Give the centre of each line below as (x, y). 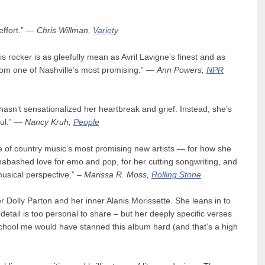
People (86, 122)
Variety (106, 31)
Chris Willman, (65, 31)
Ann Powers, (182, 70)
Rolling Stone (176, 174)
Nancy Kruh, (49, 122)
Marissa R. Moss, (118, 174)
